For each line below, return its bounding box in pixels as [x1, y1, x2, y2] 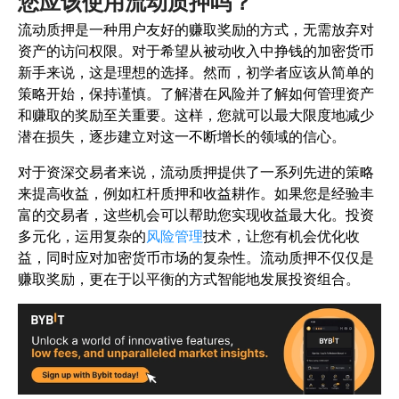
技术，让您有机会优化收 [203, 227, 360, 246]
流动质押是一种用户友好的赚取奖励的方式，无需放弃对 [18, 20, 374, 39]
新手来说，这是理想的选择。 [18, 63, 203, 82]
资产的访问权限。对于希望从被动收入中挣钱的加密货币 [18, 42, 374, 61]
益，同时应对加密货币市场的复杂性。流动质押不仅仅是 [18, 248, 374, 267]
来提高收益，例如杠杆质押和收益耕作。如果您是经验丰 [18, 184, 374, 203]
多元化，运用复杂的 [18, 227, 146, 246]
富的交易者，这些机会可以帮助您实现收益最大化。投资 [18, 206, 374, 224]
